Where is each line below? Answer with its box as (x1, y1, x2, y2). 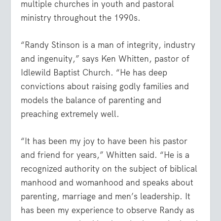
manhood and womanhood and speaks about (21, 177, 194, 188)
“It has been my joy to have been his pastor (21, 135, 188, 147)
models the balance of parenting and (21, 94, 162, 106)
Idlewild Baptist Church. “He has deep (21, 67, 168, 78)
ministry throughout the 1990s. (21, 12, 141, 23)
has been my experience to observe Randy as (21, 204, 195, 216)
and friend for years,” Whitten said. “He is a (21, 149, 190, 160)
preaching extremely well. (21, 108, 120, 119)
